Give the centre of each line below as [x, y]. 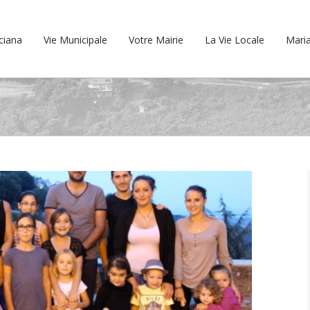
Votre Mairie [156, 40]
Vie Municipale [75, 40]
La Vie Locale [235, 40]
